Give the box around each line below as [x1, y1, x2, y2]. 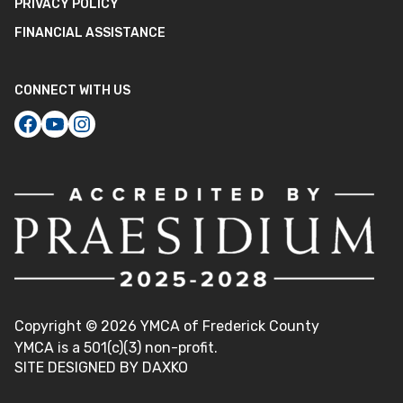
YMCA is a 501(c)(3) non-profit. [14, 339, 218, 357]
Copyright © [14, 318, 101, 336]
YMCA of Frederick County [140, 318, 319, 336]
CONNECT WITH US [14, 83, 130, 99]
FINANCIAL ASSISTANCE [14, 25, 166, 41]
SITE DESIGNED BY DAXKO [14, 359, 188, 377]
